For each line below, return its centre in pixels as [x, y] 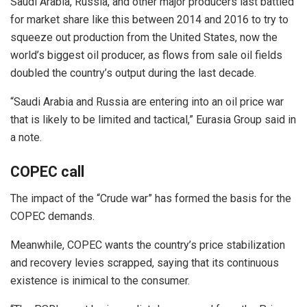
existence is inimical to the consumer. [100, 280]
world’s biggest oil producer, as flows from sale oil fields [146, 56]
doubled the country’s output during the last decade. [133, 73]
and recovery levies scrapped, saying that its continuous [145, 262]
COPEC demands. [52, 216]
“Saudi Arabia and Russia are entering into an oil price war [147, 102]
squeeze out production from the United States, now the [144, 38]
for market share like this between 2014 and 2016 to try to [149, 20]
